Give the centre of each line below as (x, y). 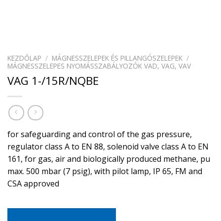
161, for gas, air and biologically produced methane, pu (109, 159)
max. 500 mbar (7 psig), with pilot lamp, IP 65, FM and (105, 171)
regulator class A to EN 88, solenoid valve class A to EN (108, 147)
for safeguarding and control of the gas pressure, (100, 134)
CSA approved (33, 184)
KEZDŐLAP (24, 58)
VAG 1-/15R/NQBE (53, 80)
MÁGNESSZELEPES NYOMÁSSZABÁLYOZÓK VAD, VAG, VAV (99, 66)
